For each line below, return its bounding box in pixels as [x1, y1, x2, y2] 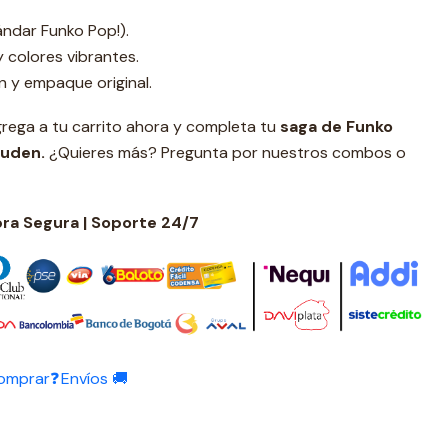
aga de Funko [289, 115, 393, 137]
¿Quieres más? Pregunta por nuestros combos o [45, 141, 406, 163]
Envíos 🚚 [61, 368, 128, 390]
